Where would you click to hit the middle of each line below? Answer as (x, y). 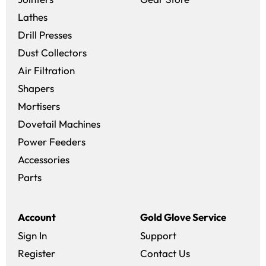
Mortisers (39, 106)
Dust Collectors (52, 52)
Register (37, 253)
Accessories (44, 159)
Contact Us (165, 253)
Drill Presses (45, 34)
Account (37, 217)
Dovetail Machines (59, 123)
